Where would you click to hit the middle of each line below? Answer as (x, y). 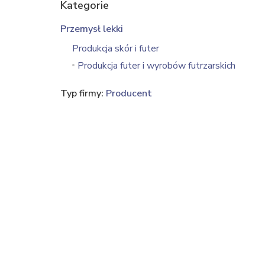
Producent (129, 93)
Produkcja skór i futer (116, 49)
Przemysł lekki (92, 29)
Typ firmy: (83, 93)
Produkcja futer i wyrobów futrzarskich (156, 66)
